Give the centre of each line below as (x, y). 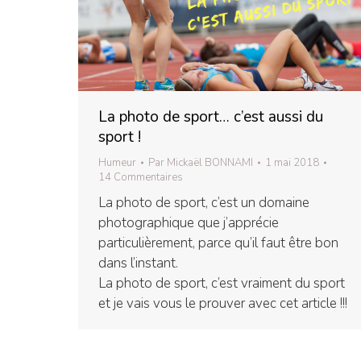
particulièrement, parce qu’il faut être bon (218, 243)
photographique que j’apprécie (189, 223)
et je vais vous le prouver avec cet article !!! (223, 304)
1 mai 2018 (292, 163)
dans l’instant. (138, 263)
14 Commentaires (141, 178)
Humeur (117, 163)
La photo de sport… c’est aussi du (211, 117)
